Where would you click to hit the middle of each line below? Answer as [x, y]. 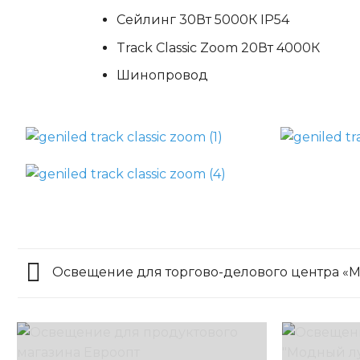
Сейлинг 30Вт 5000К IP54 [202, 19]
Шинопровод [162, 76]
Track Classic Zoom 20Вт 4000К [218, 47]
